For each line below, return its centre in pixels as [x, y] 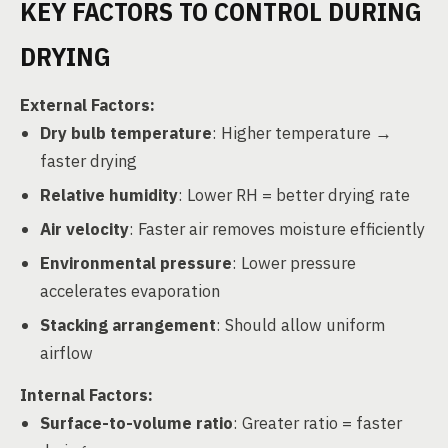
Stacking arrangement [128, 325]
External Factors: [87, 105]
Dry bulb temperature [126, 133]
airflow [66, 353]
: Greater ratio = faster [317, 423]
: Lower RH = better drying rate [294, 195]
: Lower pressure [294, 263]
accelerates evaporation [130, 291]
